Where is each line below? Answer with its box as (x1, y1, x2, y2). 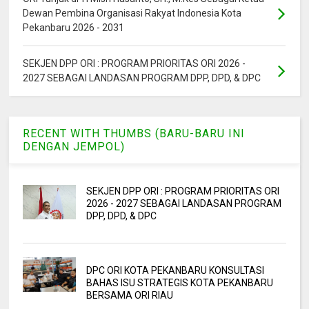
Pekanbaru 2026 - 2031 (23, 21, 125, 33)
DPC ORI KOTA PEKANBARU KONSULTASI (86, 264, 264, 276)
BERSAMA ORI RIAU (86, 289, 173, 301)
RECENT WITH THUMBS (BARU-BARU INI (23, 126, 246, 140)
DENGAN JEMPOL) (23, 139, 126, 153)
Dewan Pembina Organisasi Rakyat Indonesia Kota (23, 7, 242, 19)
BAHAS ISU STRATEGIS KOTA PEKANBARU (86, 277, 273, 288)
